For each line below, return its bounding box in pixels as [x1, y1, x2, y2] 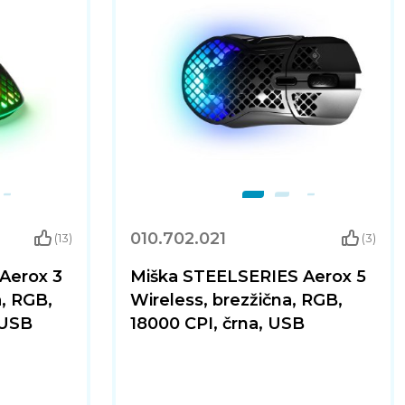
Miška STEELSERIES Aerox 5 [130, 267, 366, 287]
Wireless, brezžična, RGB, [130, 290, 343, 310]
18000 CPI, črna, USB [130, 314, 305, 334]
